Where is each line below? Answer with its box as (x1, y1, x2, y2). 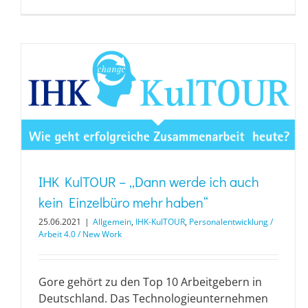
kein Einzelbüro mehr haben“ (38, 193, 208, 212)
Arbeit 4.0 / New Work (38, 228, 122, 241)
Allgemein (93, 216, 131, 228)
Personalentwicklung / (189, 216, 273, 228)
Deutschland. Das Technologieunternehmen (38, 291, 268, 307)
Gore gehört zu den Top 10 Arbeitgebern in (38, 274, 262, 290)
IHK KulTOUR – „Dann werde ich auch (38, 173, 259, 191)
